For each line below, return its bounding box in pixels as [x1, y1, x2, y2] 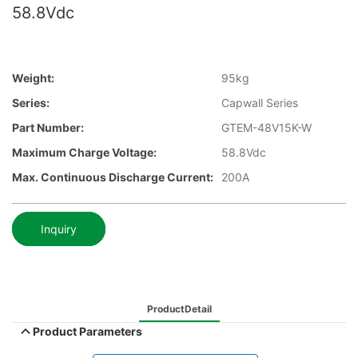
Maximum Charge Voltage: [12, 145, 157, 160]
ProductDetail [146, 302, 212, 315]
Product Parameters [33, 324, 143, 338]
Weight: [12, 71, 54, 86]
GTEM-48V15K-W [221, 121, 312, 135]
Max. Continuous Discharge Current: [12, 170, 213, 185]
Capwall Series [221, 96, 298, 110]
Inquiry [41, 221, 77, 236]
